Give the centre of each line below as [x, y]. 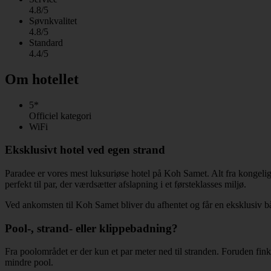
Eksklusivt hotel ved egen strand [85, 150]
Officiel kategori [60, 116]
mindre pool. [29, 263]
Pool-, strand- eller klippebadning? [91, 228]
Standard [46, 42]
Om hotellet [42, 79]
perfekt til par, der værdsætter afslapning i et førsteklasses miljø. [126, 184]
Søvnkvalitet [53, 21]
